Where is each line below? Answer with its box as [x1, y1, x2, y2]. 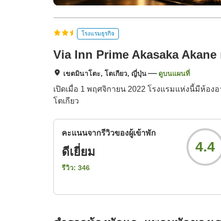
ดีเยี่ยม [62, 145, 95, 159]
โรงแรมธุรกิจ [81, 30, 114, 37]
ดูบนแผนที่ [158, 70, 190, 78]
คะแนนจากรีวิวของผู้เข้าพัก [62, 129, 156, 138]
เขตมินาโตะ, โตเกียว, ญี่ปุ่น [63, 70, 147, 78]
